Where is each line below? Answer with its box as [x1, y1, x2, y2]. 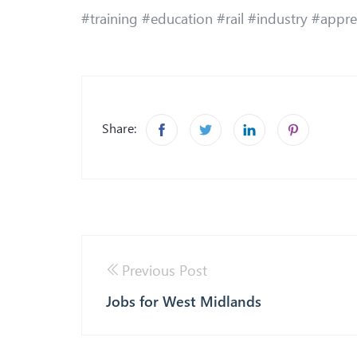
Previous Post [122, 260, 207, 280]
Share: [102, 120, 136, 136]
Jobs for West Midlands [106, 291, 261, 312]
